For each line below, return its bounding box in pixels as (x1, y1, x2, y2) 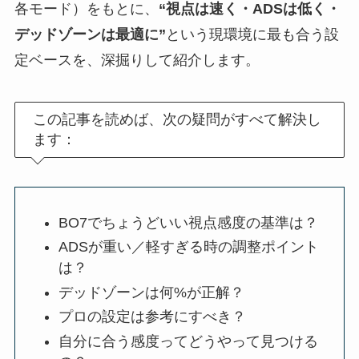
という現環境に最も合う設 (165, 26, 339, 43)
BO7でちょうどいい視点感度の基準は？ (58, 214, 318, 231)
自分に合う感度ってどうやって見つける (58, 333, 318, 349)
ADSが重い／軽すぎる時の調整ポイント (58, 239, 319, 256)
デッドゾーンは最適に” (14, 26, 166, 43)
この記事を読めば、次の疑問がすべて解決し (33, 111, 322, 127)
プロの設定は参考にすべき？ (58, 309, 246, 325)
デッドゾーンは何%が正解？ (58, 284, 244, 301)
